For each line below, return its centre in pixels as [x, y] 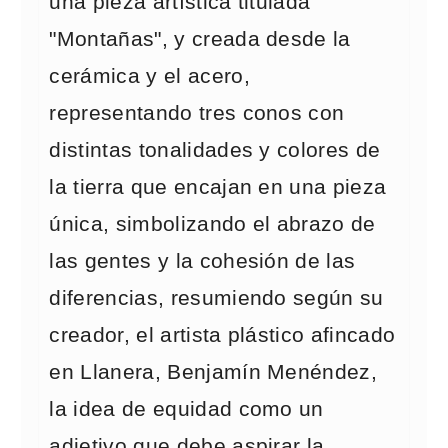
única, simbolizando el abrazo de [212, 224]
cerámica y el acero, [149, 76]
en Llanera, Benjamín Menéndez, [213, 372]
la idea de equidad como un [186, 409]
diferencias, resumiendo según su [216, 298]
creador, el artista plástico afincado [222, 335]
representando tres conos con [197, 113]
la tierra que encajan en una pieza [218, 187]
